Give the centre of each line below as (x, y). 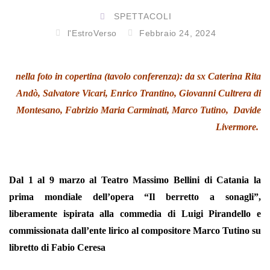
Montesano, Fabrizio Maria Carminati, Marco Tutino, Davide (139, 110)
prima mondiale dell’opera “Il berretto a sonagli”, (135, 197)
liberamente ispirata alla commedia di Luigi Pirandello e (135, 214)
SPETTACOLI (143, 17)
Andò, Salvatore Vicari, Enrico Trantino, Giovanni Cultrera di (139, 93)
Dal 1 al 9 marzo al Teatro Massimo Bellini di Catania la (135, 180)
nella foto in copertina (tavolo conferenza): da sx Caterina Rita (138, 77)
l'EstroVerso (92, 33)
